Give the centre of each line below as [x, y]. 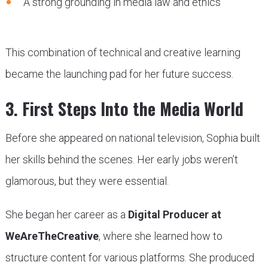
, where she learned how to [160, 236]
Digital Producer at [174, 214]
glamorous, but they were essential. [87, 181]
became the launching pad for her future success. [119, 74]
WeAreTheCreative [52, 236]
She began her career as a [66, 214]
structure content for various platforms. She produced [130, 257]
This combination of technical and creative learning [123, 52]
